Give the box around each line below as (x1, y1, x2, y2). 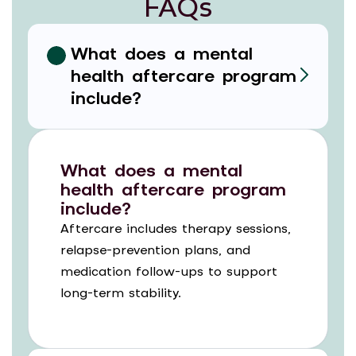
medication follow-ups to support (60, 265, 277, 281)
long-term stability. (60, 286, 181, 302)
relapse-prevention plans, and (60, 243, 250, 259)
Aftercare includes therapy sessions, (60, 222, 291, 238)
